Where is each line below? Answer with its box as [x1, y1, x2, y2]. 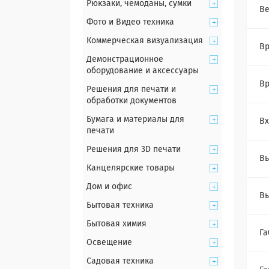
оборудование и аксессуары [86, 67, 199, 75]
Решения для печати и [86, 85, 176, 94]
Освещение [86, 238, 132, 247]
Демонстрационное [86, 55, 163, 64]
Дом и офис [86, 183, 132, 191]
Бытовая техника [86, 201, 154, 210]
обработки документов [86, 97, 177, 105]
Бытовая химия [86, 220, 147, 228]
